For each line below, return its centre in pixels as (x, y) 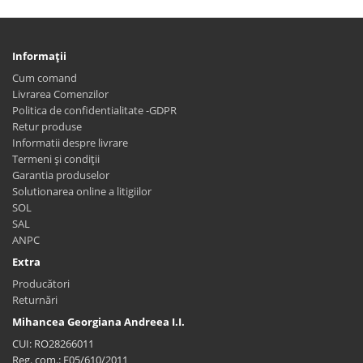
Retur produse (47, 126)
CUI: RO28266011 (53, 343)
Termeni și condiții (56, 158)
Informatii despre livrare (70, 142)
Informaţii (39, 56)
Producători (41, 283)
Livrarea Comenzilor (60, 94)
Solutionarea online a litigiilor (82, 191)
